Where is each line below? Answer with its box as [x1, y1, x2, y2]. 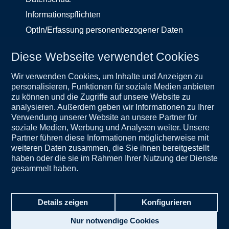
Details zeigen [38, 198, 88, 207]
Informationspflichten [26, 10, 101, 19]
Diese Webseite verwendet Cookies [11, 51, 199, 64]
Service [26, 54, 62, 65]
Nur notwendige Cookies [70, 216, 159, 225]
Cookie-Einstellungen [10, 208, 89, 216]
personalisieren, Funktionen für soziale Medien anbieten [11, 82, 215, 91]
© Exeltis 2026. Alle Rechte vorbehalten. [10, 218, 156, 226]
